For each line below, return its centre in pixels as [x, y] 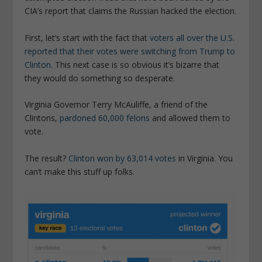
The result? [47, 158]
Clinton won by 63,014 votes [123, 158]
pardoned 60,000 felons [105, 118]
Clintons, [42, 118]
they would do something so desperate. [100, 78]
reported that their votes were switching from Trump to [130, 51]
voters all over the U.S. [192, 37]
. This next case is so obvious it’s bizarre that [135, 64]
